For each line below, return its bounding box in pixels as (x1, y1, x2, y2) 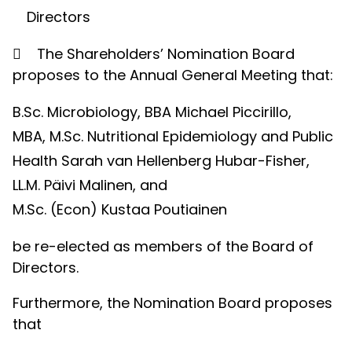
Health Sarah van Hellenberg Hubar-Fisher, (13, 151, 310, 170)
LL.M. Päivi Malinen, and (13, 175, 167, 195)
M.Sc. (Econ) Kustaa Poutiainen (13, 200, 227, 219)
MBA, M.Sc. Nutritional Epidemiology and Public (13, 126, 333, 146)
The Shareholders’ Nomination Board (37, 44, 295, 64)
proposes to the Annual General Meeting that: (13, 65, 333, 85)
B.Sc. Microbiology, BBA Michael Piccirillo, (13, 102, 291, 122)
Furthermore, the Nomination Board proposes (13, 293, 332, 313)
